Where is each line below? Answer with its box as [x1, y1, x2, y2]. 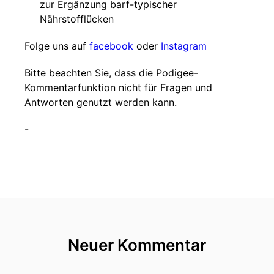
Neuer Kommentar [68, 235, 206, 254]
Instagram [161, 40, 207, 52]
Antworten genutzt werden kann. [24, 96, 177, 108]
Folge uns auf [24, 40, 89, 52]
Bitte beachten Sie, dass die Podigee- [24, 67, 198, 79]
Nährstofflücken [40, 13, 114, 25]
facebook [89, 40, 133, 52]
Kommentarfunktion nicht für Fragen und [24, 81, 212, 94]
